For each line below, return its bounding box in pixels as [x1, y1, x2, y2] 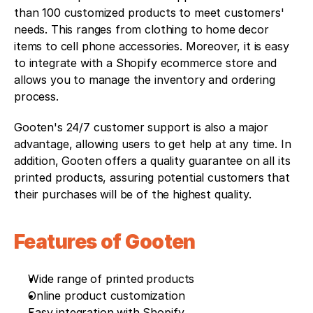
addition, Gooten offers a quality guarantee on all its [14, 153, 291, 168]
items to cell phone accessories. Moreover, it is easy [14, 38, 289, 53]
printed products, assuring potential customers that [14, 170, 290, 184]
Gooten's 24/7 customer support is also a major [14, 119, 268, 134]
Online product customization [28, 288, 185, 303]
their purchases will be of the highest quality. [14, 187, 252, 201]
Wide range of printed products [28, 271, 195, 286]
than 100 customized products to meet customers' [14, 5, 284, 20]
